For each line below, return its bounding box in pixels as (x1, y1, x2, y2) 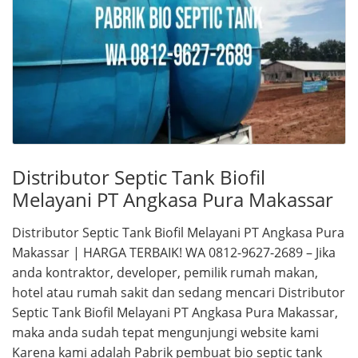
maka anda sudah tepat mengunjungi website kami (12, 324, 319, 342)
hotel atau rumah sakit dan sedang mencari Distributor (12, 284, 345, 302)
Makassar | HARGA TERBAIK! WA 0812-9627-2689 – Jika (12, 244, 336, 262)
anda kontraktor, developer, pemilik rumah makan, (12, 264, 318, 282)
